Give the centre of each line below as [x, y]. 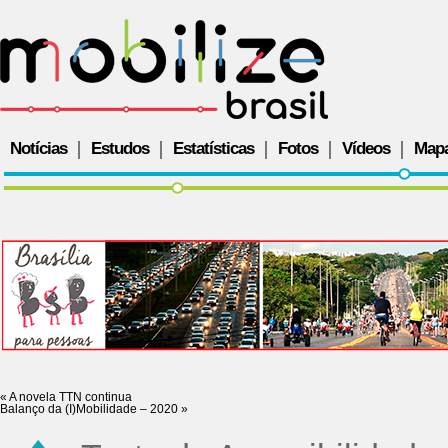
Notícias [38, 148]
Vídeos [366, 148]
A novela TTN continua [69, 397]
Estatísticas [213, 148]
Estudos [120, 148]
